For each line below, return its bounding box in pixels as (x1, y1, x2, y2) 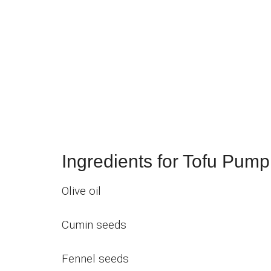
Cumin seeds (62, 217, 126, 232)
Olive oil (62, 183, 101, 198)
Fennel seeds (62, 251, 129, 266)
